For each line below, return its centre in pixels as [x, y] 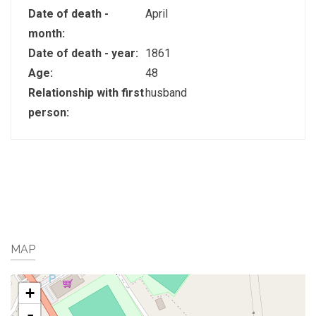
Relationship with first [86, 92]
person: [50, 112]
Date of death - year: [85, 53]
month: [48, 33]
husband [166, 92]
